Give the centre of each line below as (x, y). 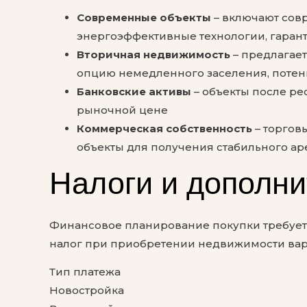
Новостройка (87, 291)
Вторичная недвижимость (153, 54)
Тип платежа (85, 272)
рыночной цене (122, 110)
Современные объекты (144, 17)
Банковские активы (134, 91)
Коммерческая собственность (164, 128)
